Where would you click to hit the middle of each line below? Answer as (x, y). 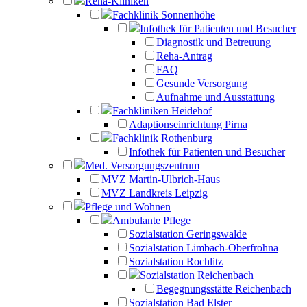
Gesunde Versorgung (202, 83)
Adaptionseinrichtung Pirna (188, 124)
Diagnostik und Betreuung (213, 42)
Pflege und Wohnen (128, 207)
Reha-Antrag (184, 56)
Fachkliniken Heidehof (162, 111)
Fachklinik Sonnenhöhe (164, 15)
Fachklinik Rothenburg (162, 138)
